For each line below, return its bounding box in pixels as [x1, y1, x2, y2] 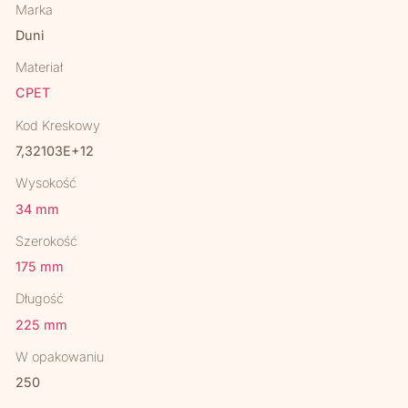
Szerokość [15, 232, 78, 249]
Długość [15, 291, 65, 307]
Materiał [15, 59, 64, 76]
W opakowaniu [15, 349, 105, 365]
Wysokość [15, 175, 77, 191]
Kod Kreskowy [15, 117, 101, 133]
